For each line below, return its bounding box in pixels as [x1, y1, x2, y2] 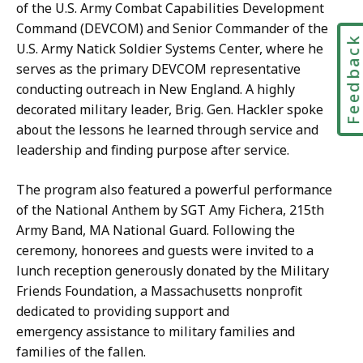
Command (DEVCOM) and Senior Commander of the [16, 19, 328, 37]
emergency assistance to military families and [16, 322, 295, 340]
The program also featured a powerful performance [16, 180, 332, 199]
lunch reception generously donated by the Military [16, 261, 329, 280]
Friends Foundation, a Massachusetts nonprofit [16, 281, 302, 300]
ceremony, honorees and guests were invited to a [16, 241, 314, 259]
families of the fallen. [16, 342, 151, 361]
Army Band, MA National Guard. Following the [16, 220, 295, 239]
